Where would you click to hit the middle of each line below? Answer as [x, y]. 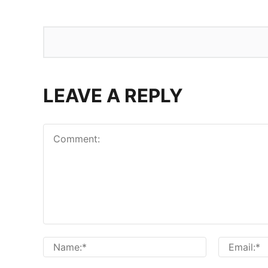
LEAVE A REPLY [113, 96]
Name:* [223, 244]
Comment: [66, 231]
